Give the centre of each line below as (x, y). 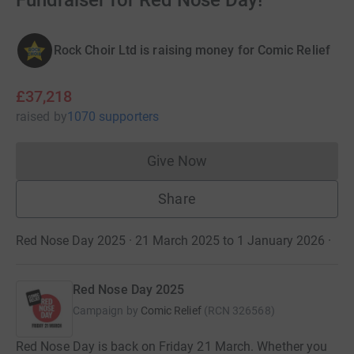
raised (33, 117)
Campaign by (105, 311)
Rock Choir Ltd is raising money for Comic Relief (192, 50)
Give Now (177, 161)
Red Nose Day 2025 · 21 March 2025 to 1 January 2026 (170, 241)
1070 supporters (113, 117)
